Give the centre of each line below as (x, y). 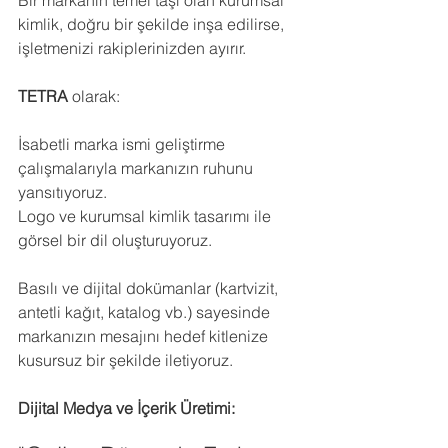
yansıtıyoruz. (62, 192)
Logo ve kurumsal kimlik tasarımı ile (146, 216)
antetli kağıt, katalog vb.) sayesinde (146, 312)
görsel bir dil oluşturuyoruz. (115, 240)
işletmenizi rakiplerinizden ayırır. (132, 48)
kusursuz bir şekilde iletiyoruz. (125, 360)
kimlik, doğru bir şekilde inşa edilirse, (153, 24)
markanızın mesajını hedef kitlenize (145, 336)
